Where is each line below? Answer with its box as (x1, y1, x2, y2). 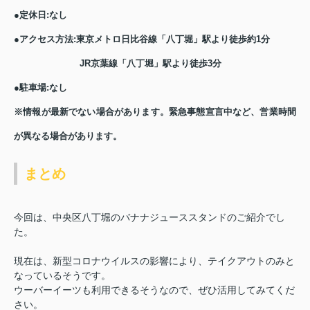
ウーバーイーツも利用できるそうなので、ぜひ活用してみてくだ (14, 284, 295, 295)
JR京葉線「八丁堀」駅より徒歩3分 (14, 58, 221, 69)
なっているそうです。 (14, 270, 111, 281)
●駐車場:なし (14, 82, 67, 93)
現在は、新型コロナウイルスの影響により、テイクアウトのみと (14, 255, 295, 266)
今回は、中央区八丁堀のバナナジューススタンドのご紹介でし (14, 212, 285, 223)
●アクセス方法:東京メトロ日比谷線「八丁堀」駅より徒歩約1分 (14, 34, 270, 44)
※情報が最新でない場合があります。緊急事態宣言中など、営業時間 (14, 107, 296, 117)
